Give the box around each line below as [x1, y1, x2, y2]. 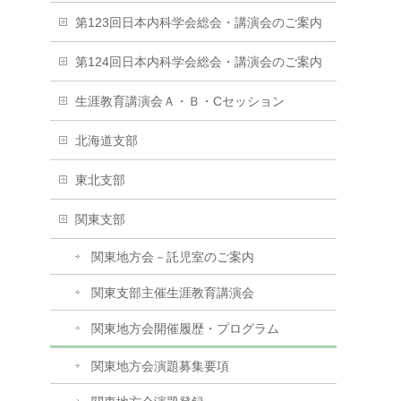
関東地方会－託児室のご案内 [91, 250, 254, 264]
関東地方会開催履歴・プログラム [91, 321, 279, 336]
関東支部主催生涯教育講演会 [91, 286, 254, 300]
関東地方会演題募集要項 [91, 359, 229, 373]
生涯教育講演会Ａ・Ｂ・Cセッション [75, 94, 285, 108]
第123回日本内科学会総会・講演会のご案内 [75, 15, 322, 30]
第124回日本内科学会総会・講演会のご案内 [75, 55, 322, 69]
